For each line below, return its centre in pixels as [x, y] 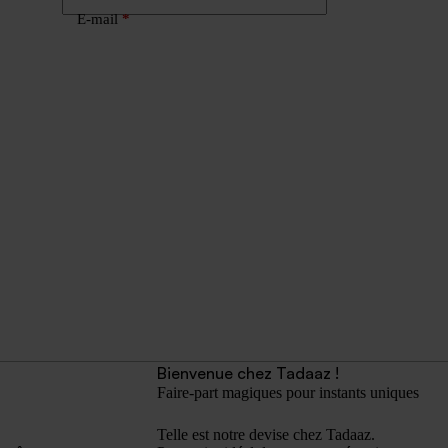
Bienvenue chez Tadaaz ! [247, 373]
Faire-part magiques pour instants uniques [287, 393]
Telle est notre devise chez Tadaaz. [265, 435]
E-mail [97, 18]
